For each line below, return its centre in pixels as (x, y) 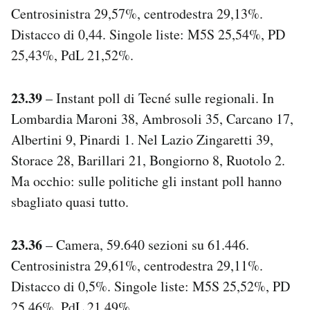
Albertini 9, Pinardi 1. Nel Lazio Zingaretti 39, (142, 139)
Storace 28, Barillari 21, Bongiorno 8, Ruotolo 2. (148, 160)
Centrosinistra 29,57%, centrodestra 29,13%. (137, 13)
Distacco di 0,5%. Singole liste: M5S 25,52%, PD (151, 286)
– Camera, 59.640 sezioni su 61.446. (146, 244)
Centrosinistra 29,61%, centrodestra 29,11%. (137, 265)
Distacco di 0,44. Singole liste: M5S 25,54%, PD (148, 34)
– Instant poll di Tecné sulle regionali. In (158, 98)
